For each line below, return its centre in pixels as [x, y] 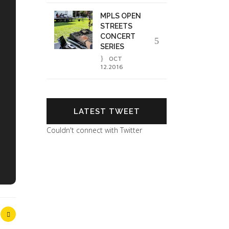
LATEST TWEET [107, 112]
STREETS [116, 26]
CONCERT [118, 37]
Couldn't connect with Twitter [94, 130]
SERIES [112, 47]
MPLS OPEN [121, 16]
